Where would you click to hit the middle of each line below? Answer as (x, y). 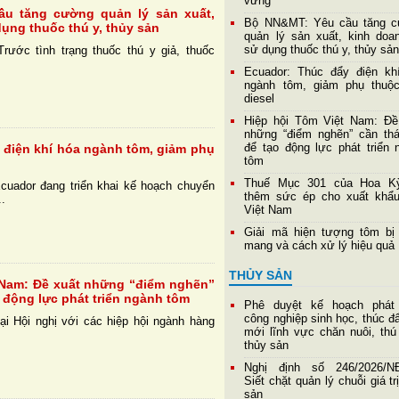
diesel (260, 99)
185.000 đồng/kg (289, 12)
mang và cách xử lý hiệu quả (320, 246)
